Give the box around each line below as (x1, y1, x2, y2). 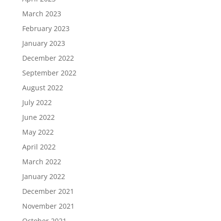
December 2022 (22, 53, 74, 63)
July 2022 (22, 98, 52, 107)
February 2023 (22, 24, 70, 33)
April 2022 (22, 142, 56, 151)
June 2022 (22, 112, 55, 122)
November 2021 (22, 201, 74, 211)
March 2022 (22, 157, 61, 166)
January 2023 (22, 38, 65, 48)
